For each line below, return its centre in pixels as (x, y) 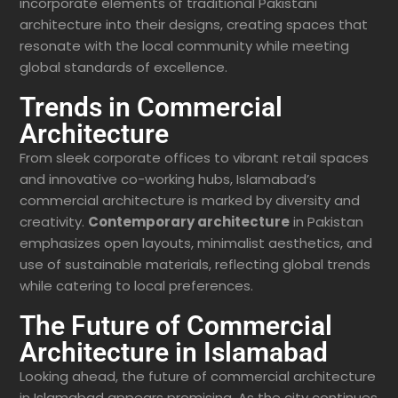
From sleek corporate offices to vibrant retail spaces (194, 158)
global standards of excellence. (123, 68)
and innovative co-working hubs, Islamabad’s (168, 179)
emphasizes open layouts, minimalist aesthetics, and (196, 243)
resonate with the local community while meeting (184, 46)
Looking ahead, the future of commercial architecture (198, 377)
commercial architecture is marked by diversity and (190, 201)
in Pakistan (326, 222)
